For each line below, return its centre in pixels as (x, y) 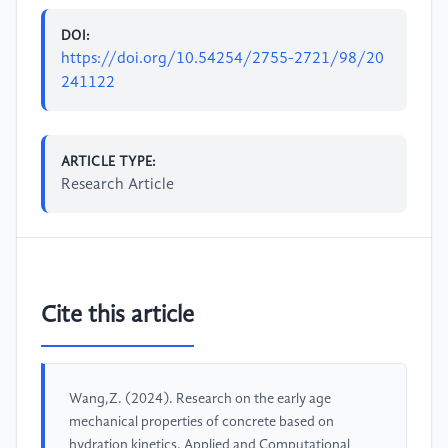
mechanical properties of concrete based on (201, 422)
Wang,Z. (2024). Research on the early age (200, 399)
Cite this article (117, 316)
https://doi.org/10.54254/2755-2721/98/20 (222, 58)
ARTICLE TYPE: (109, 161)
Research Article (117, 184)
